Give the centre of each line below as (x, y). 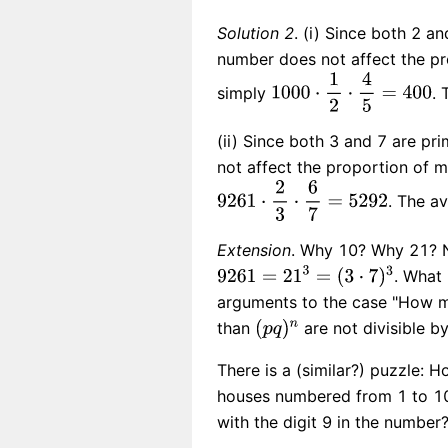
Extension (254, 249)
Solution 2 (255, 32)
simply (244, 92)
